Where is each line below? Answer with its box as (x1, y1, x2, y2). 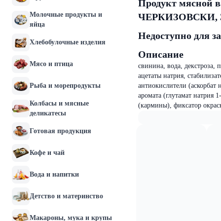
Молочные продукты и (30, 11, 102, 18)
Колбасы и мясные (30, 100, 89, 107)
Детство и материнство (30, 192, 103, 200)
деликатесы (30, 110, 66, 117)
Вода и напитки (30, 171, 79, 178)
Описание (138, 49, 184, 60)
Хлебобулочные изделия (30, 38, 106, 46)
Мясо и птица (30, 60, 73, 68)
